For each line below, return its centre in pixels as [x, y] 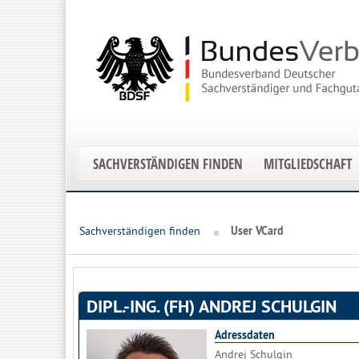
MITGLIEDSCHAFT [308, 164]
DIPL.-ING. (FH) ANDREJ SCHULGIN [212, 306]
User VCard [257, 231]
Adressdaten [245, 335]
